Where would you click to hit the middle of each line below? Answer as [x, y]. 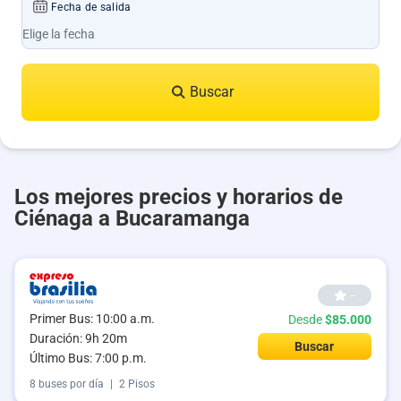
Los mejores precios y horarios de [179, 197]
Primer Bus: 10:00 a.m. [92, 319]
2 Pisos [137, 384]
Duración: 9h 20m [78, 339]
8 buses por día [67, 384]
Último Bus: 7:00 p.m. [88, 358]
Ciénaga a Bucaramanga [132, 218]
